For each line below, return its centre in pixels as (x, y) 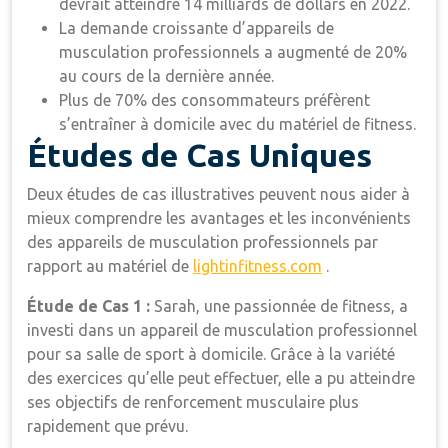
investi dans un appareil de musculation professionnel (222, 330)
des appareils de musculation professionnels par (202, 242)
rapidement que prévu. (107, 426)
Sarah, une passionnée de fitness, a (281, 306)
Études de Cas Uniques (199, 155)
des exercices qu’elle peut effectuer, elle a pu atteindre (221, 378)
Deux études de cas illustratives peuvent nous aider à (218, 194)
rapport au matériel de (110, 266)
